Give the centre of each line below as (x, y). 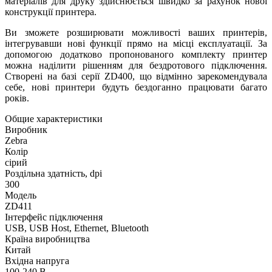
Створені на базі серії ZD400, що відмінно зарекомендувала (136, 76)
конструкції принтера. (51, 12)
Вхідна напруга (37, 260)
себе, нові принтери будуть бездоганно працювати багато (136, 87)
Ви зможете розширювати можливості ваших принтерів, (136, 32)
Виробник (26, 129)
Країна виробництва (47, 239)
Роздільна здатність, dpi (53, 173)
